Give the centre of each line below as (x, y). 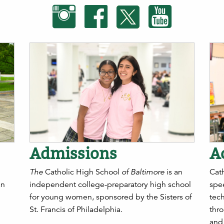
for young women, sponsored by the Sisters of (111, 197)
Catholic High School (82, 172)
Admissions (73, 153)
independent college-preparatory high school (110, 185)
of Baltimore (143, 172)
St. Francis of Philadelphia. (76, 210)
